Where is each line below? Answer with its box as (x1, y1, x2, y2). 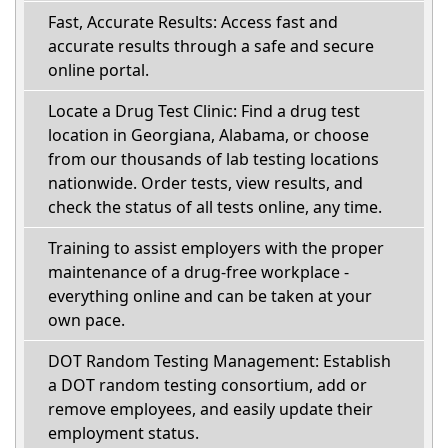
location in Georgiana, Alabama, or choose (48, 124, 369, 146)
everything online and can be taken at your (48, 285, 372, 307)
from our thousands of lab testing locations (48, 148, 379, 170)
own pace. (48, 309, 125, 331)
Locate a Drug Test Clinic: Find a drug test (48, 100, 360, 122)
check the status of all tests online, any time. (48, 196, 382, 218)
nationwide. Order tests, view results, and (48, 172, 363, 194)
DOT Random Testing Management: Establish (48, 350, 391, 372)
